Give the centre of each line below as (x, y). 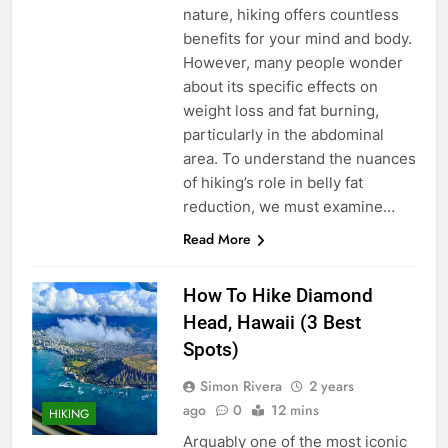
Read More (216, 238)
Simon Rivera (240, 385)
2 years (331, 385)
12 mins (294, 409)
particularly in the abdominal (283, 134)
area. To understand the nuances (299, 158)
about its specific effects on (280, 86)
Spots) (210, 349)
